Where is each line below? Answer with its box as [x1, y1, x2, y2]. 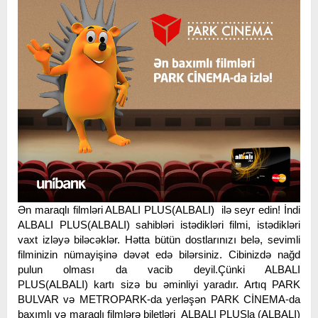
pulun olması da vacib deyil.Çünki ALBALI [18, 263, 300, 275]
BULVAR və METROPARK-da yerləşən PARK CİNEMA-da [18, 292, 300, 305]
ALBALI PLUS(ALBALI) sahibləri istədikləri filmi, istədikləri [18, 218, 300, 231]
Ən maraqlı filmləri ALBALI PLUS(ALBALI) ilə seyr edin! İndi [18, 203, 300, 216]
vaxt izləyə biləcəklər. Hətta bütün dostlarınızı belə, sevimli [18, 233, 300, 246]
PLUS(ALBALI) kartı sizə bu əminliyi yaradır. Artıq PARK [18, 278, 300, 290]
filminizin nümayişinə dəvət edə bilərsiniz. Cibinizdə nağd [18, 248, 300, 261]
